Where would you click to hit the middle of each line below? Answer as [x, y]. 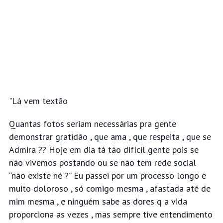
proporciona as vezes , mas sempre [76, 215]
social [185, 163]
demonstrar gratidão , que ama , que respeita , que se [110, 137]
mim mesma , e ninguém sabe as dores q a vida [98, 202]
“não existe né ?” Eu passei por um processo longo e [107, 176]
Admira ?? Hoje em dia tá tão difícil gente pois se [104, 150]
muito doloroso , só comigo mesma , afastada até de [110, 189]
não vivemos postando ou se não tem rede [91, 163]
